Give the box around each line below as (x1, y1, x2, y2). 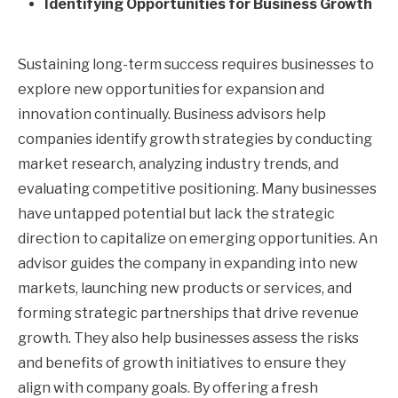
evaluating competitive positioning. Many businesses (18, 179, 377, 197)
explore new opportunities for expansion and (18, 80, 324, 98)
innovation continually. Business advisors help (18, 105, 326, 123)
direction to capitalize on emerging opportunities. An (18, 229, 378, 247)
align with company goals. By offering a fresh (18, 378, 318, 396)
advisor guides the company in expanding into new (18, 254, 358, 272)
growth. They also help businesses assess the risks (18, 329, 359, 346)
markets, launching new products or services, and (18, 279, 352, 297)
